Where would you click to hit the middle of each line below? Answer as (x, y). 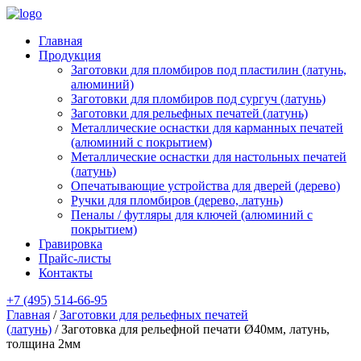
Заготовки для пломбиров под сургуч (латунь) (198, 99)
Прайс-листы (75, 258)
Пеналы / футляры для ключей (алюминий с (192, 215)
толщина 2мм (44, 344)
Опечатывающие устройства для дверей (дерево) (205, 186)
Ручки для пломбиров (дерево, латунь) (177, 200)
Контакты (66, 273)
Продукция (70, 55)
